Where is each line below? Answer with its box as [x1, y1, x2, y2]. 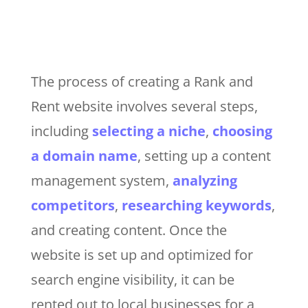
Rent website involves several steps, [30, 96, 258, 115]
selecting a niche [91, 121, 206, 140]
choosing [212, 121, 272, 140]
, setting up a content [137, 146, 271, 165]
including [30, 121, 92, 140]
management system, [30, 170, 173, 190]
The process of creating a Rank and [30, 71, 253, 91]
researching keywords [121, 195, 272, 214]
